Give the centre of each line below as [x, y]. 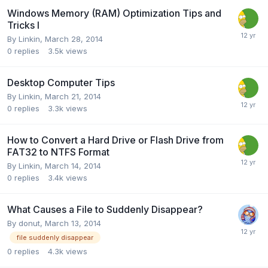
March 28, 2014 [74, 39]
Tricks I [23, 25]
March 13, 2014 [73, 223]
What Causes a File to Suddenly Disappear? [105, 209]
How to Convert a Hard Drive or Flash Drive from [115, 140]
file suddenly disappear [55, 237]
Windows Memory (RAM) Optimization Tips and [114, 13]
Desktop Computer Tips [61, 82]
